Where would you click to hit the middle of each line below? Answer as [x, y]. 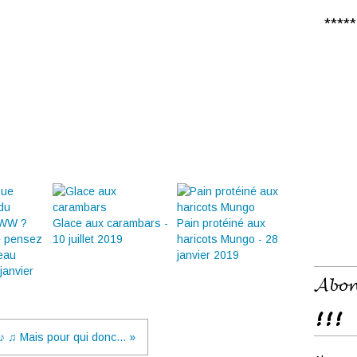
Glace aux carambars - [110, 223]
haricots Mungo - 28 [228, 239]
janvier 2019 [208, 255]
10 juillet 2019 [88, 239]
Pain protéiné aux [221, 223]
